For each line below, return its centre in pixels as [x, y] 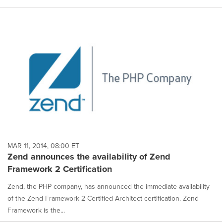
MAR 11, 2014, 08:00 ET [43, 146]
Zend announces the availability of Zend [89, 157]
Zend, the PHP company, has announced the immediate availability [109, 186]
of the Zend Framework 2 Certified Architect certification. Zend [103, 198]
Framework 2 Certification [60, 169]
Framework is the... [36, 210]
